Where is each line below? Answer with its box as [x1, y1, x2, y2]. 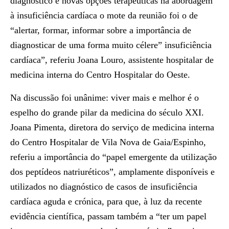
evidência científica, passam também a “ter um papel [10, 211, 207, 221]
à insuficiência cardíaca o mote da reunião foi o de [10, 10, 198, 20]
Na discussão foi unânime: [10, 93, 111, 103]
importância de [133, 25, 191, 35]
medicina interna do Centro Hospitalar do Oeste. [10, 70, 190, 80]
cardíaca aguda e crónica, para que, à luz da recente [10, 196, 202, 207]
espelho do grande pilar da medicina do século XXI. [10, 107, 204, 118]
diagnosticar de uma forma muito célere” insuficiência [10, 40, 212, 50]
